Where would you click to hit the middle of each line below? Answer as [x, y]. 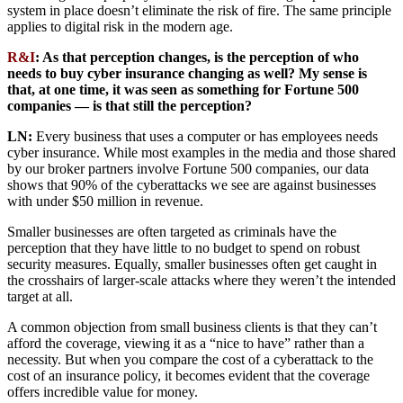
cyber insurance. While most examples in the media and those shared [201, 153]
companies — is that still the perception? [130, 106]
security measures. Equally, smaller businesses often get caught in [192, 264]
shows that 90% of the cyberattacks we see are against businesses [192, 185]
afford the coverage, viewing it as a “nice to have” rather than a [186, 344]
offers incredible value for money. [103, 392]
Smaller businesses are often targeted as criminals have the [172, 232]
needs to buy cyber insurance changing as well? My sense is [187, 74]
